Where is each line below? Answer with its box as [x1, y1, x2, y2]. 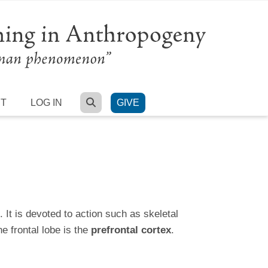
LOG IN [31, 97, 63, 108]
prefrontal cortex [91, 224, 171, 236]
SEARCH [96, 96, 138, 107]
